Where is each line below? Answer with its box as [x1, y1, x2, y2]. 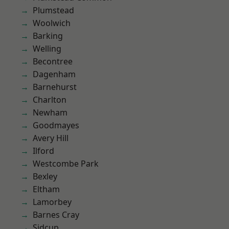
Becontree [33, 56, 73, 67]
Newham [33, 107, 67, 118]
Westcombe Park [33, 158, 99, 169]
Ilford [33, 145, 54, 156]
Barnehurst [33, 81, 77, 93]
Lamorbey [33, 196, 72, 208]
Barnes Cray [33, 209, 79, 220]
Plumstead [33, 5, 74, 16]
